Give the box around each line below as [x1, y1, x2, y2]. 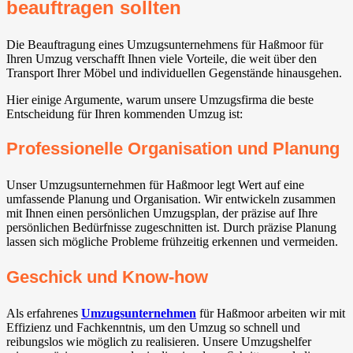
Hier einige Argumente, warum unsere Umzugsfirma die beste [6, 93, 314, 107]
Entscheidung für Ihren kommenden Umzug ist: [6, 107, 243, 121]
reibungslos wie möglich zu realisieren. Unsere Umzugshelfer [6, 334, 311, 348]
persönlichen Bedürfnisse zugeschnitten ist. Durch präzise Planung [6, 221, 336, 235]
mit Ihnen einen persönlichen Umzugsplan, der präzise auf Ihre [6, 206, 318, 221]
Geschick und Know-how [6, 266, 208, 287]
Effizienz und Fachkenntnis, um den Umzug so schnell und [6, 320, 300, 334]
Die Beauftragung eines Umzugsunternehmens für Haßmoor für [6, 38, 323, 52]
